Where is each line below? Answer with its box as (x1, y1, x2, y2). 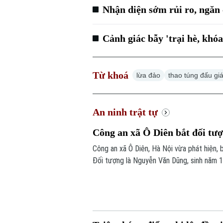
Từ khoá (93, 70, 129, 81)
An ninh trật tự (93, 107, 158, 118)
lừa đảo (136, 71, 161, 80)
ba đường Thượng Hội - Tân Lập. (93, 168, 194, 178)
